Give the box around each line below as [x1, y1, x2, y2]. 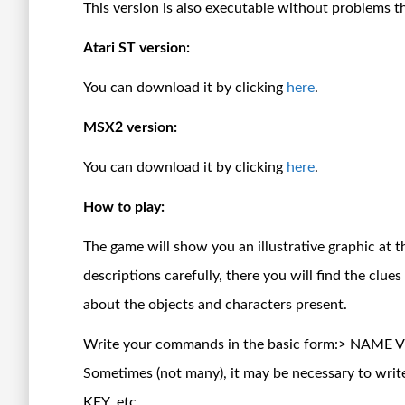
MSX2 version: [83, 119, 177, 135]
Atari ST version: [83, 40, 190, 55]
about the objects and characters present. [83, 297, 347, 312]
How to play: [83, 199, 165, 214]
